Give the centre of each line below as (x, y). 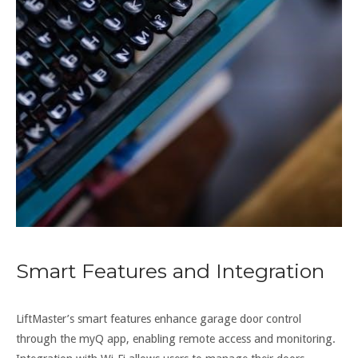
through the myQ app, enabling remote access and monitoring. (176, 338)
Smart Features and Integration (170, 270)
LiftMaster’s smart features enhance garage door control (159, 318)
